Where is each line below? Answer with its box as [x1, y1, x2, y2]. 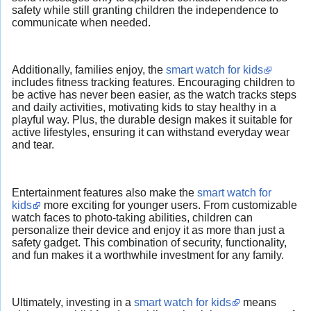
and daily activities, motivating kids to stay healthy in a [12, 101, 276, 114]
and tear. [12, 139, 54, 151]
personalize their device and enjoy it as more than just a [12, 224, 285, 236]
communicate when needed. [12, 17, 151, 29]
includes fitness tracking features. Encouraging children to [12, 76, 295, 89]
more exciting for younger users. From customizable [41, 199, 297, 211]
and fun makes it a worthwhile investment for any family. [12, 249, 284, 261]
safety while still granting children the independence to [12, 4, 278, 17]
